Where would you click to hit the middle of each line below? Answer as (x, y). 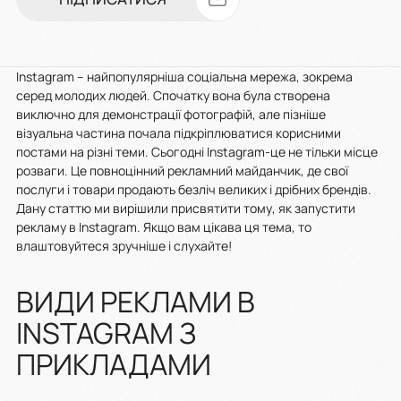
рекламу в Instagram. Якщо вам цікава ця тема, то (164, 226)
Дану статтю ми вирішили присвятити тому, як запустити (186, 208)
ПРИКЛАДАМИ (114, 364)
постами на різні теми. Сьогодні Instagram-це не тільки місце (197, 151)
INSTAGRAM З (106, 333)
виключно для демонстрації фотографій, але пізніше (171, 114)
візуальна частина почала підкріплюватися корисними (179, 132)
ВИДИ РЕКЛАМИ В (136, 301)
